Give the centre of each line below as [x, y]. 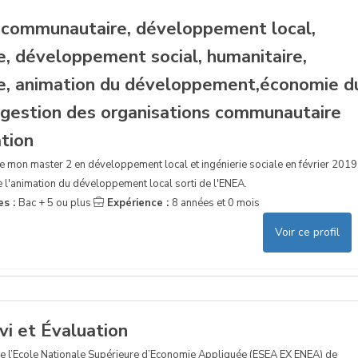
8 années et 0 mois [215, 203]
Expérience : [137, 203]
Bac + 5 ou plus [54, 203]
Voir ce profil [308, 232]
